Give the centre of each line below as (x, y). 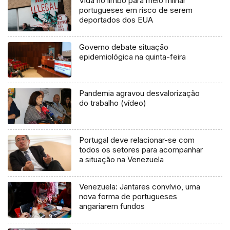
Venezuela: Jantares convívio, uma (140, 187)
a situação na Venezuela (122, 160)
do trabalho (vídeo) (113, 103)
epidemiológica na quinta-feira (133, 56)
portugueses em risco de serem (136, 10)
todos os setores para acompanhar (141, 150)
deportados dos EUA (116, 20)
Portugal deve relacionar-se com (137, 140)
